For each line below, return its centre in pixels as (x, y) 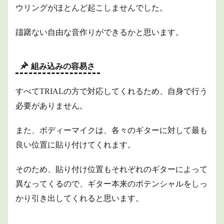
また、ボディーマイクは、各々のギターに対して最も (111, 130)
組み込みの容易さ (63, 66)
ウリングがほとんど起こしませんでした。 (91, 8)
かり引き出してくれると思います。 (79, 198)
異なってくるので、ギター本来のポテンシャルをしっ (111, 184)
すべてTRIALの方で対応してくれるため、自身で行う (111, 91)
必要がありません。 (51, 106)
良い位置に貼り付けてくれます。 (75, 145)
